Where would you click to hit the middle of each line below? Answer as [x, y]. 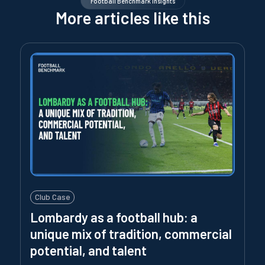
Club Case [52, 197]
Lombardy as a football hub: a [114, 217]
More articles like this [132, 17]
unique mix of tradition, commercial [131, 233]
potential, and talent [88, 250]
